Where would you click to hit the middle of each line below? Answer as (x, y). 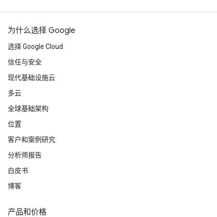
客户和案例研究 (31, 139)
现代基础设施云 (31, 77)
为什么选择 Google (41, 31)
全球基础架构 (28, 108)
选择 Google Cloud (35, 46)
